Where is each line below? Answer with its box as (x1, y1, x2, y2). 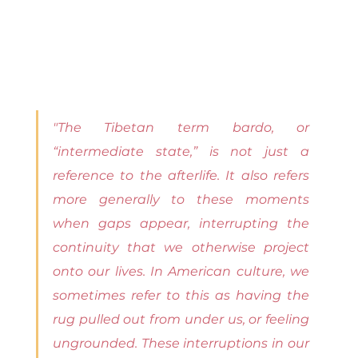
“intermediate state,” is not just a (52, 144, 310, 160)
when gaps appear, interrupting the (52, 216, 310, 232)
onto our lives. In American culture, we (52, 264, 310, 280)
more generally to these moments (52, 192, 310, 208)
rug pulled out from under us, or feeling (52, 312, 310, 328)
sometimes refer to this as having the (52, 288, 310, 304)
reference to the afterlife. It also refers (52, 168, 310, 184)
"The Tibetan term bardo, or (52, 120, 310, 136)
